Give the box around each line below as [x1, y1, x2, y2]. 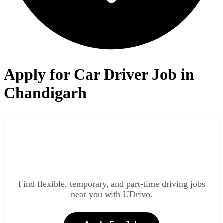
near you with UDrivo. [70, 189, 153, 200]
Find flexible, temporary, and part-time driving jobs [18, 179, 205, 189]
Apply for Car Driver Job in [4, 65, 194, 84]
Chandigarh [4, 84, 87, 102]
